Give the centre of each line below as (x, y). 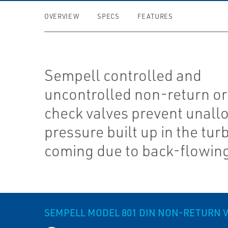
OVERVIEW (62, 16)
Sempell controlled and (123, 75)
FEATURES (155, 16)
